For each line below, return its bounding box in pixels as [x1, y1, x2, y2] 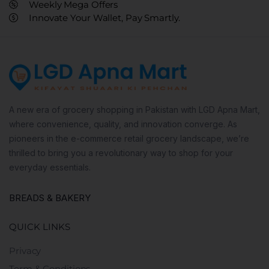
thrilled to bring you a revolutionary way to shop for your [9, 147, 233, 158]
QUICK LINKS [9, 220, 70, 232]
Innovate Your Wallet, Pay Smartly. [29, 12, 180, 24]
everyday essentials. [9, 162, 91, 172]
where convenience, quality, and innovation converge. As [9, 118, 237, 129]
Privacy [9, 244, 41, 256]
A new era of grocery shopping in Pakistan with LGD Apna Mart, [9, 104, 260, 115]
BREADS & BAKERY [9, 192, 91, 204]
